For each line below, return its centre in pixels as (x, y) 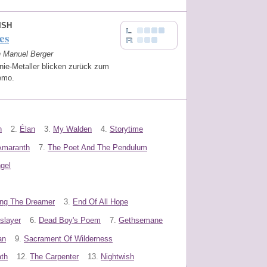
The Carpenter (54, 257)
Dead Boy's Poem (70, 220)
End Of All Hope (100, 202)
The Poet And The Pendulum (97, 147)
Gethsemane (141, 220)
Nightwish (117, 257)
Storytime (126, 129)
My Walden (72, 129)
